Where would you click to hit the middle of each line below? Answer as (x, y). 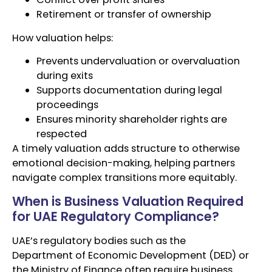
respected (62, 134)
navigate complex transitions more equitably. (124, 178)
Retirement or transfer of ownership (124, 15)
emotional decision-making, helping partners (124, 163)
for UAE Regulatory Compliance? (116, 217)
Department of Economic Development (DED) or (131, 256)
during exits (65, 76)
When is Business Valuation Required (128, 202)
